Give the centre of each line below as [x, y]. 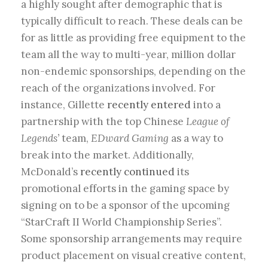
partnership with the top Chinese [103, 122]
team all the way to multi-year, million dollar [128, 55]
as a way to [196, 138]
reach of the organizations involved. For [118, 88]
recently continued [127, 172]
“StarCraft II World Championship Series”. [123, 222]
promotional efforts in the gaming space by [125, 189]
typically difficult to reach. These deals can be [132, 21]
